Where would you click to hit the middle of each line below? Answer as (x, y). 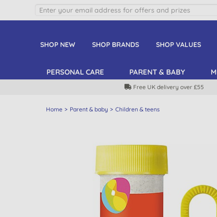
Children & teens (137, 109)
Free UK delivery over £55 (168, 87)
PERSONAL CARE (75, 72)
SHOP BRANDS (115, 45)
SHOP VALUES (178, 45)
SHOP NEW (57, 45)
